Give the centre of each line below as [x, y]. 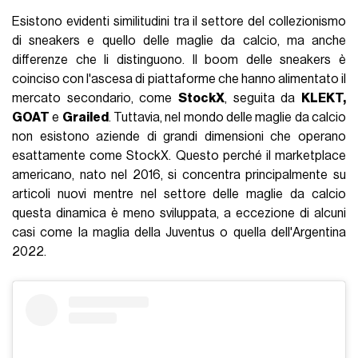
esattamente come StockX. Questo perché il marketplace [179, 156]
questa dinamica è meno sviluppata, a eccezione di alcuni [179, 214]
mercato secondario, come [95, 99]
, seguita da [263, 99]
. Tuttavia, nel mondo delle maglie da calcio [227, 118]
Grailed [85, 118]
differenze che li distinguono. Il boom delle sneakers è [179, 60]
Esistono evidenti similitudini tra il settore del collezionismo [179, 22]
